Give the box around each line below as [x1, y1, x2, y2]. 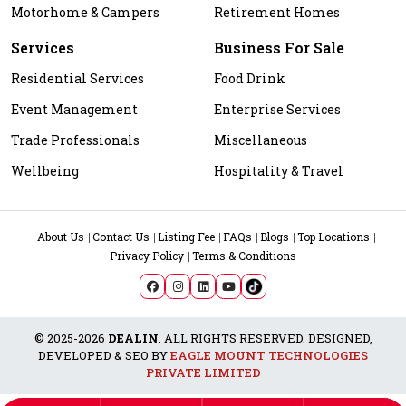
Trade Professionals [11, 131, 140, 149]
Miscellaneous [214, 131, 307, 149]
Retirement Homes [214, 4, 340, 21]
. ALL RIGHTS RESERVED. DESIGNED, [158, 330, 372, 346]
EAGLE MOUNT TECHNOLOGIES [170, 347, 368, 363]
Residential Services [11, 70, 144, 87]
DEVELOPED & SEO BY [38, 347, 170, 363]
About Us [36, 229, 84, 244]
